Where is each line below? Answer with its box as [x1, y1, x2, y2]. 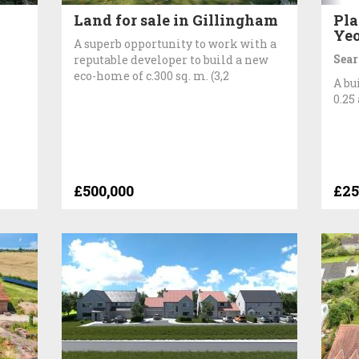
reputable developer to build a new [74, 51, 269, 67]
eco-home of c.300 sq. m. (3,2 [74, 67, 230, 83]
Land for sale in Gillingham [74, 10, 279, 30]
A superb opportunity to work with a [74, 35, 277, 51]
